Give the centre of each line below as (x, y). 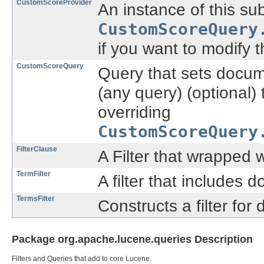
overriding (134, 112)
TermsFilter (36, 199)
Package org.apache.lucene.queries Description (132, 239)
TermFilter (34, 174)
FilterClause (37, 149)
